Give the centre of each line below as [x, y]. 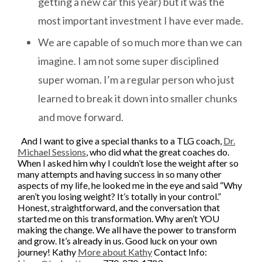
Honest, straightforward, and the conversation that [119, 207]
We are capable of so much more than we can [140, 42]
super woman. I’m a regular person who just [136, 79]
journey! [35, 251]
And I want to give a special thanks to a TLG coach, [120, 140]
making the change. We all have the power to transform [127, 229]
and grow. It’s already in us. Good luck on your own [117, 240]
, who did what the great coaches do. [158, 151]
